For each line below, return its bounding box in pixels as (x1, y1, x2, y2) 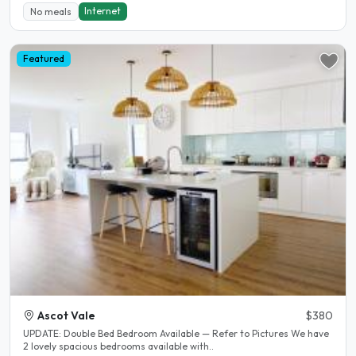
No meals (29, 5, 72, 17)
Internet (84, 4, 122, 17)
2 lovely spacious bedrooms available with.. (23, 339, 214, 352)
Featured (22, 52, 64, 65)
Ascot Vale (37, 308, 95, 323)
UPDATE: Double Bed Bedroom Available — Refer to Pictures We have (23, 327, 64, 339)
